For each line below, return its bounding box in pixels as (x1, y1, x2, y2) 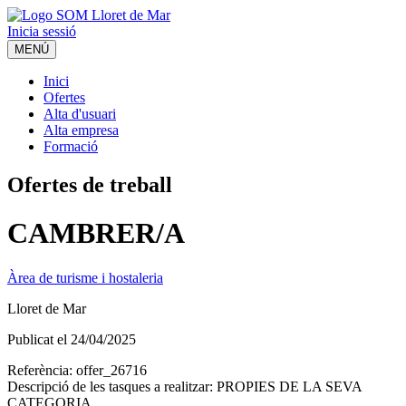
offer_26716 (76, 362, 147, 378)
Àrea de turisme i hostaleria (7, 269, 163, 285)
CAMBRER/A (7, 217, 185, 250)
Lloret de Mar (7, 300, 86, 316)
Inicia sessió (7, 24, 76, 39)
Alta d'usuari (43, 106, 116, 121)
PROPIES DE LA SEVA (217, 378, 362, 394)
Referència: (7, 362, 76, 378)
